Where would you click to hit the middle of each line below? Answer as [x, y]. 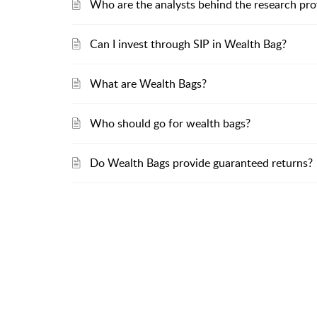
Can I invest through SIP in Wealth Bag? [188, 44]
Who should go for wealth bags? [170, 123]
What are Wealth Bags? [148, 83]
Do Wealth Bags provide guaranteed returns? [201, 163]
